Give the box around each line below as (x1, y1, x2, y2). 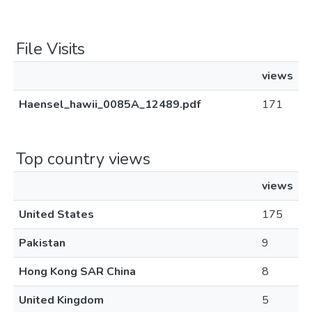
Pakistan (19, 235, 65, 251)
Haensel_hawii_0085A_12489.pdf (19, 97, 201, 112)
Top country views (16, 148, 150, 170)
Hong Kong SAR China (19, 264, 136, 279)
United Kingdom (19, 292, 104, 308)
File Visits (16, 38, 85, 60)
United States (19, 207, 94, 222)
